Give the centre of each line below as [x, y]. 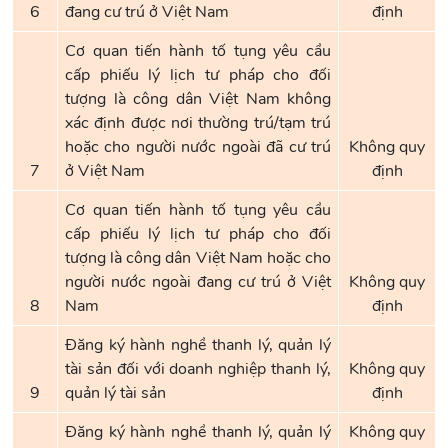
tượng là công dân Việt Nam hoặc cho [198, 258]
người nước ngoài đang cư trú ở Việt [198, 282]
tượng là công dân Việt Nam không [198, 99]
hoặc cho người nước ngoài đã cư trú [198, 147]
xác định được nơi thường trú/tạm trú [198, 123]
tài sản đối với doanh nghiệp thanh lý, [198, 369]
